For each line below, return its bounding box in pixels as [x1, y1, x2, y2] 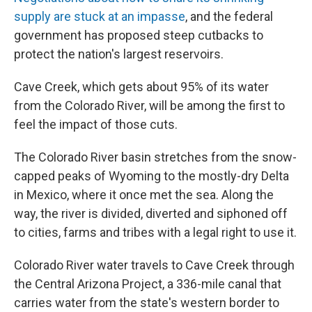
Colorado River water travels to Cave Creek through [14, 257, 295, 272]
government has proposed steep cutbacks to [14, 27, 263, 42]
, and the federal [185, 8, 273, 24]
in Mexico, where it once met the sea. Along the [14, 187, 274, 202]
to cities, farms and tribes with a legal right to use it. [14, 224, 297, 240]
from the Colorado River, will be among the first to [14, 97, 285, 113]
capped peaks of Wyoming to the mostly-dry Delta [14, 168, 289, 183]
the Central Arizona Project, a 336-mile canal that [14, 276, 281, 291]
